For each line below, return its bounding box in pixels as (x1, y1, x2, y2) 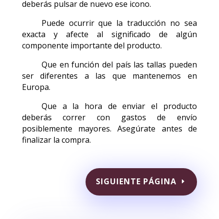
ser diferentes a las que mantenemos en (22, 70, 197, 81)
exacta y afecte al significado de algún (22, 28, 197, 40)
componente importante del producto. (22, 40, 162, 51)
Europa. (22, 81, 50, 92)
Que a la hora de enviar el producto (41, 100, 197, 111)
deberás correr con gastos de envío (22, 111, 197, 123)
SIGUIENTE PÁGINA (96, 176, 177, 187)
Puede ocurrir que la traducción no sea (41, 17, 197, 28)
